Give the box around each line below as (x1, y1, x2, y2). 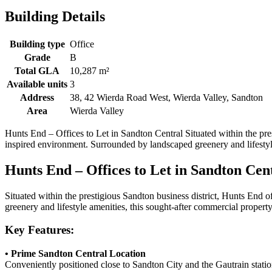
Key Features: (5, 223, 74, 237)
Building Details (5, 8, 105, 24)
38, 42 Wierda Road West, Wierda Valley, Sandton (70, 92, 263, 103)
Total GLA (15, 65, 59, 76)
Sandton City (132, 259, 183, 270)
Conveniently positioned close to (5, 259, 132, 270)
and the (183, 259, 216, 270)
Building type (9, 38, 65, 49)
